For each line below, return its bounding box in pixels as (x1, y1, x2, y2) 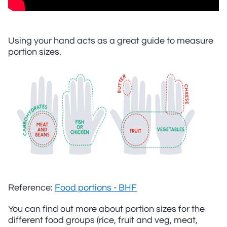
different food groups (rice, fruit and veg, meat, (8, 215, 198, 225)
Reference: (8, 183, 55, 193)
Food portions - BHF (55, 183, 137, 193)
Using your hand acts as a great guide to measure (8, 36, 213, 46)
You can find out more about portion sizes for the (8, 204, 205, 214)
